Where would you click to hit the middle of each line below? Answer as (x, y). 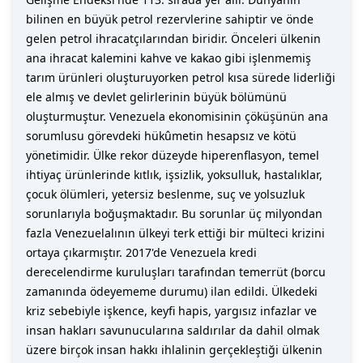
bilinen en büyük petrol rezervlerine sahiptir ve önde (170, 19)
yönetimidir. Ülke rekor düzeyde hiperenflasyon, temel (173, 155)
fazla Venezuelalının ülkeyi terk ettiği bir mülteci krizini (175, 233)
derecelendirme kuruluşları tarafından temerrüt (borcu (176, 272)
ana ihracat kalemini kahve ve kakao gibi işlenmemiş (169, 58)
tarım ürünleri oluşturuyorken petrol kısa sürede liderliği (181, 77)
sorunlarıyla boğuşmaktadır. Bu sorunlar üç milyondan (174, 214)
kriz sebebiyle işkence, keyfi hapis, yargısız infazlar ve (171, 311)
